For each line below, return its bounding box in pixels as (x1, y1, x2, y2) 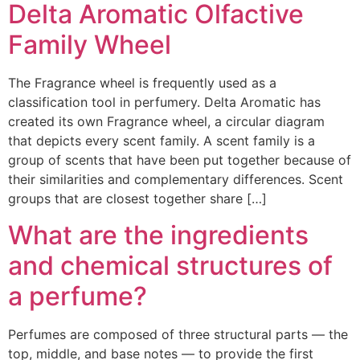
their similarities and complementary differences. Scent (8, 171, 343, 188)
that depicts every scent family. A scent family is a (8, 133, 315, 149)
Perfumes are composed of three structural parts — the (8, 325, 348, 342)
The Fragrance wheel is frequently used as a (8, 75, 276, 92)
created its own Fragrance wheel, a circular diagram (8, 113, 325, 130)
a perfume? (8, 280, 147, 312)
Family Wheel (8, 29, 171, 61)
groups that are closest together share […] (8, 190, 267, 207)
